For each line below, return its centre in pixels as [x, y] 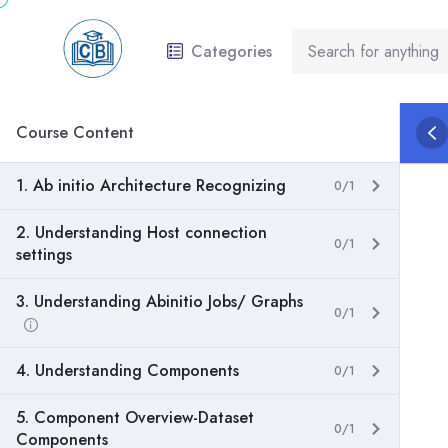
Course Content [75, 132]
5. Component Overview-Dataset [135, 417]
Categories [231, 51]
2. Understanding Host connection [141, 232]
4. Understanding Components [127, 370]
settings [44, 254]
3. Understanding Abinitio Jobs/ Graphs [159, 301]
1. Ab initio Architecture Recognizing [151, 185]
